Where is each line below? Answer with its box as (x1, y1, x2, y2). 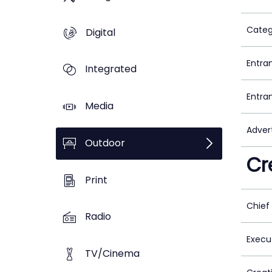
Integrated (85, 62, 137, 76)
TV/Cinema (85, 246, 140, 261)
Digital (86, 25, 115, 39)
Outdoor (85, 135, 125, 150)
